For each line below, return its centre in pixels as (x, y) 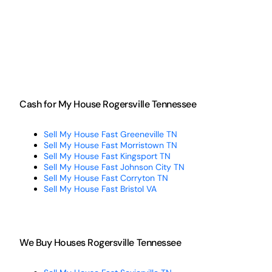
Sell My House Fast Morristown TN (110, 145)
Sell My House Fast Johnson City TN (114, 167)
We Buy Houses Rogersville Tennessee (100, 242)
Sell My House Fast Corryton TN (106, 178)
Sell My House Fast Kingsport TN (107, 156)
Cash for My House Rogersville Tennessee (108, 104)
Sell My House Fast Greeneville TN (110, 134)
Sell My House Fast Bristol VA (100, 189)
